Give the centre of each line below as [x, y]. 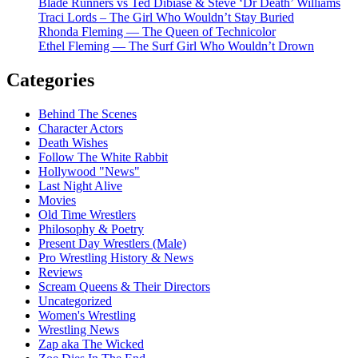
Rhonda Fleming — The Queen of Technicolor [157, 31]
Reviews [60, 272]
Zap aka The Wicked [91, 344]
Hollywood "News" [89, 171]
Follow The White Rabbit [103, 157]
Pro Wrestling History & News [116, 257]
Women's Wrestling [87, 315]
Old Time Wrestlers [87, 214]
